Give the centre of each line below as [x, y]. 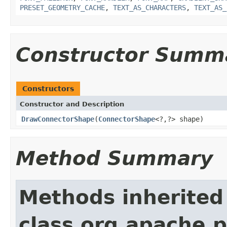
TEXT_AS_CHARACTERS [149, 7]
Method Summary [114, 158]
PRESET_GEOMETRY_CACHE [62, 7]
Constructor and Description [72, 104]
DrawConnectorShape [58, 119]
